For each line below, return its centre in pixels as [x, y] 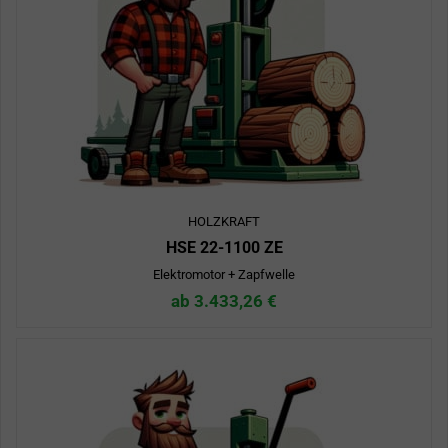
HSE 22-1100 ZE [224, 248]
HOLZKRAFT [224, 222]
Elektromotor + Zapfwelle [224, 275]
